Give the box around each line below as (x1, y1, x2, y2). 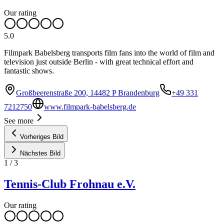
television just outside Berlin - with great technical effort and (4, 57, 193, 66)
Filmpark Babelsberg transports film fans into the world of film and (4, 48, 214, 57)
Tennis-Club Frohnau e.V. (4, 177, 135, 190)
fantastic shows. (4, 66, 54, 75)
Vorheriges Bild (20, 132, 63, 140)
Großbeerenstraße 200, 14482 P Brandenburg (16, 88, 159, 97)
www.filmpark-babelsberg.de (44, 102, 136, 111)
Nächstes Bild (20, 149, 60, 157)
